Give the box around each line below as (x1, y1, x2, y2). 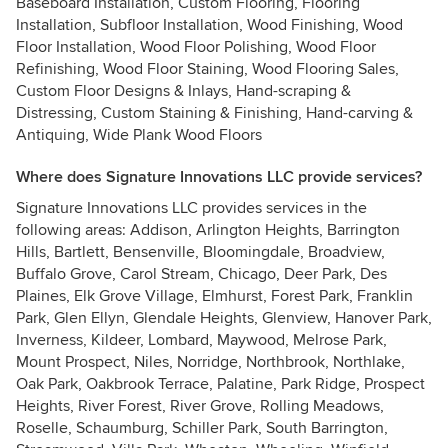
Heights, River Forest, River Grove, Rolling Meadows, (16, 396, 384, 416)
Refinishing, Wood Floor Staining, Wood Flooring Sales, (16, 59, 399, 79)
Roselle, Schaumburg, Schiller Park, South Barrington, (16, 418, 388, 438)
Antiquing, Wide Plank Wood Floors (16, 125, 262, 145)
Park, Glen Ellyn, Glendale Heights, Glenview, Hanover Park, (16, 308, 432, 328)
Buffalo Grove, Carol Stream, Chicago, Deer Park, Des (16, 264, 387, 284)
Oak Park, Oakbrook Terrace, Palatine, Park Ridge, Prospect (16, 374, 425, 394)
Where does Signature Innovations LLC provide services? (16, 167, 422, 187)
